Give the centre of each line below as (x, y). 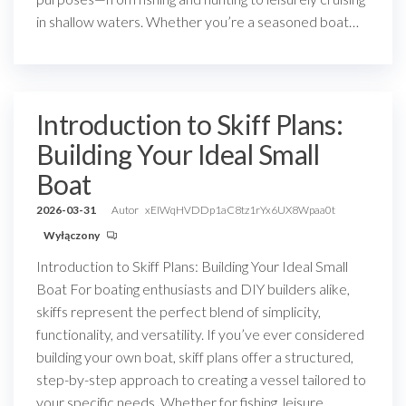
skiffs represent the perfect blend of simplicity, (179, 311)
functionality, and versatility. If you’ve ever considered (200, 334)
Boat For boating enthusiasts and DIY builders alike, (193, 289)
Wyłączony (72, 235)
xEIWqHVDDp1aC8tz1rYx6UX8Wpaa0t (240, 210)
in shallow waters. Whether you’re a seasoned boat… (198, 21)
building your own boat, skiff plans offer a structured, (195, 357)
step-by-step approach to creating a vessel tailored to (201, 379)
